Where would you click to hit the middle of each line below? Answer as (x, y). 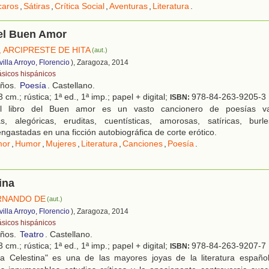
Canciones (143, 144)
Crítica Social (80, 6)
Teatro (32, 234)
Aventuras (128, 6)
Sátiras (37, 6)
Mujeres (61, 144)
